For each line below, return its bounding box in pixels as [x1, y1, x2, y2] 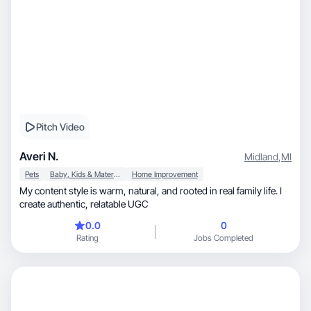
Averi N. [19, 149, 59, 163]
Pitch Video [36, 121, 85, 133]
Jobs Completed [194, 233, 253, 243]
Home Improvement [131, 169, 198, 179]
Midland [244, 150, 278, 162]
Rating [76, 233, 99, 243]
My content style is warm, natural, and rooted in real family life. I [19, 185, 128, 196]
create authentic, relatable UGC [90, 198, 149, 210]
